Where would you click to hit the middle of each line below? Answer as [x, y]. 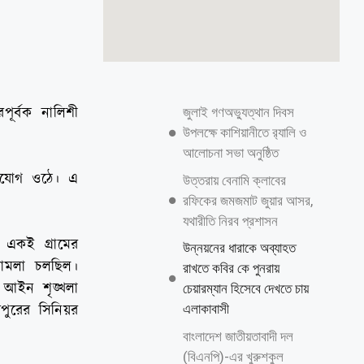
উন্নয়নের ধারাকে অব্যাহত [239, 248]
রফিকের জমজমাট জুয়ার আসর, [247, 200]
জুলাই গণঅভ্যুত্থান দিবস [238, 112]
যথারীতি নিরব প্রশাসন [230, 221]
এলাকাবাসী [206, 309]
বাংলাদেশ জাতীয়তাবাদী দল [238, 336]
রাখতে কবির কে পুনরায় [231, 268]
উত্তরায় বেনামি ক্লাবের [234, 180]
